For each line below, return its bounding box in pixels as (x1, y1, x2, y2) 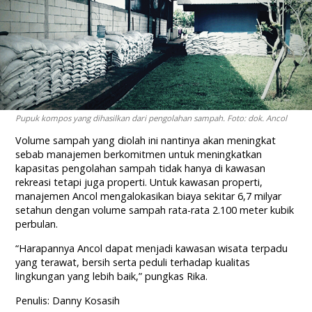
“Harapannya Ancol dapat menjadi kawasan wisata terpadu (15, 242, 288, 256)
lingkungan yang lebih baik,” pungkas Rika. (15, 270, 208, 283)
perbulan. (15, 217, 58, 231)
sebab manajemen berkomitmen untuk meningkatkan (15, 148, 263, 162)
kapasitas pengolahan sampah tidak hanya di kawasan (15, 162, 266, 175)
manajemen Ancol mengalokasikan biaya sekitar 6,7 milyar (15, 189, 282, 203)
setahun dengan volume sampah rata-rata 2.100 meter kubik (15, 203, 295, 217)
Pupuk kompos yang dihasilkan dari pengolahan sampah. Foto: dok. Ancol (15, 113, 288, 124)
